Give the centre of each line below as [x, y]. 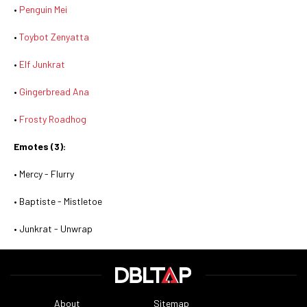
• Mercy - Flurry [44, 174]
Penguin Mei [43, 9]
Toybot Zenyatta [54, 37]
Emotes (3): [40, 146]
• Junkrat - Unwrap [53, 229]
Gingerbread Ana [54, 91]
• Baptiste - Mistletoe [58, 201]
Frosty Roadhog [53, 119]
